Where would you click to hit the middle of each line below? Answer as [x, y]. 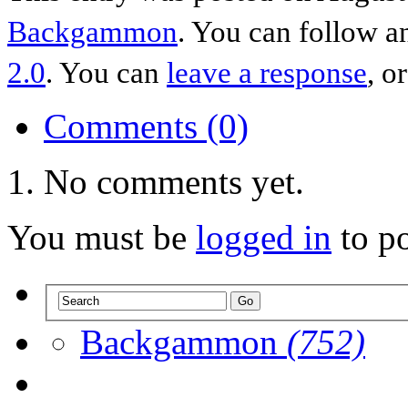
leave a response [267, 72]
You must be [102, 237]
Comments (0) [146, 126]
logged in [264, 237]
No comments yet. [174, 181]
